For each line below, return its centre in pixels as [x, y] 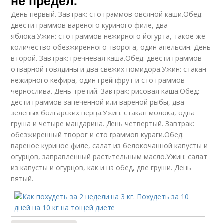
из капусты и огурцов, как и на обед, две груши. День [101, 167]
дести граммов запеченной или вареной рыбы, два [98, 102]
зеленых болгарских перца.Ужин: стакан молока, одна [103, 112]
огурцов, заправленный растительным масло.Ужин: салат [109, 156]
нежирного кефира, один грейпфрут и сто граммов [98, 80]
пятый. [22, 178]
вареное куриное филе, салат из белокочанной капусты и [110, 145]
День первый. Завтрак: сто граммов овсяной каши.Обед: [107, 14]
